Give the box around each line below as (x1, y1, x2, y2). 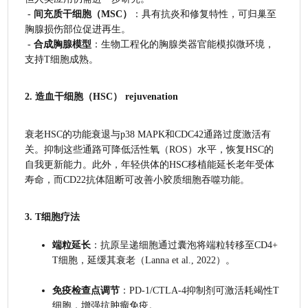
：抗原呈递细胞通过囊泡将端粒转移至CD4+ (91, 240, 278, 250)
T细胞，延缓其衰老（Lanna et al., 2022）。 (52, 255, 236, 265)
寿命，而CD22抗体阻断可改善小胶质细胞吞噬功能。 (25, 174, 250, 185)
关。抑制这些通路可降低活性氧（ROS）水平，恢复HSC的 (25, 144, 274, 155)
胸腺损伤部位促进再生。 (25, 23, 131, 34)
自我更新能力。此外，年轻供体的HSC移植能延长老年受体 (25, 159, 275, 170)
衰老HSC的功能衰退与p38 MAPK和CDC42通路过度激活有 (25, 129, 272, 140)
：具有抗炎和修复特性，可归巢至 (132, 8, 277, 19)
